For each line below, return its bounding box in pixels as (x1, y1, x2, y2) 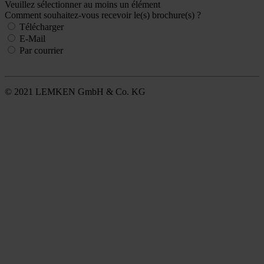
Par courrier (19, 45, 63, 55)
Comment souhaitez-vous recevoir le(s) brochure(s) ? (5, 9, 201, 20)
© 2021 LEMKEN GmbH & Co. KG (5, 86, 146, 97)
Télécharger (19, 21, 64, 32)
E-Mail (19, 33, 45, 44)
